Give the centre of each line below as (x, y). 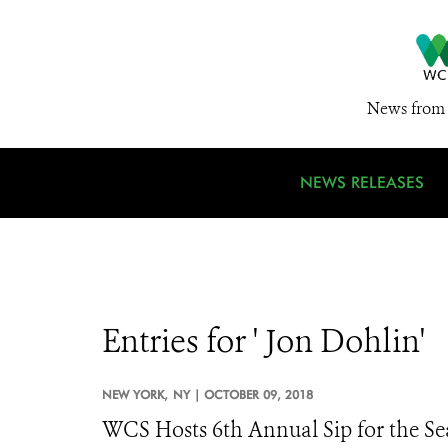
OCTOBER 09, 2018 (258, 394)
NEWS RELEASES (362, 182)
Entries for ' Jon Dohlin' (263, 341)
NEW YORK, (135, 394)
